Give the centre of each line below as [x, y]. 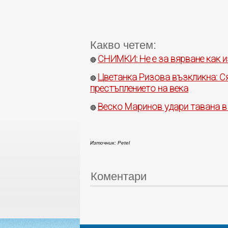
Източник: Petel [110, 143]
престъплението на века [139, 89]
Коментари [119, 177]
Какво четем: [123, 45]
